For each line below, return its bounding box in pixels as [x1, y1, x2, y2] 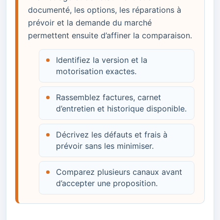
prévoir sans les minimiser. [55, 141, 154, 151]
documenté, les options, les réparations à [28, 5, 181, 15]
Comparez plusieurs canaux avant [55, 167, 182, 177]
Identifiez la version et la [55, 55, 147, 65]
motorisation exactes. [55, 66, 137, 76]
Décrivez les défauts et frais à [55, 130, 167, 139]
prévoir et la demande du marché [28, 18, 152, 27]
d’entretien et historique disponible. [55, 104, 187, 113]
